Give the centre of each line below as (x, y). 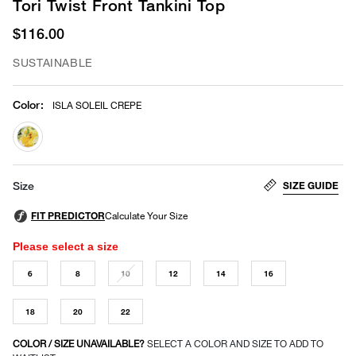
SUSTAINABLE (53, 62)
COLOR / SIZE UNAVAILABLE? (80, 343)
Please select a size (66, 246)
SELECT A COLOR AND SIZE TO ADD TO (235, 343)
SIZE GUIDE (311, 185)
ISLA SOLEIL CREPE (97, 105)
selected (51, 161)
